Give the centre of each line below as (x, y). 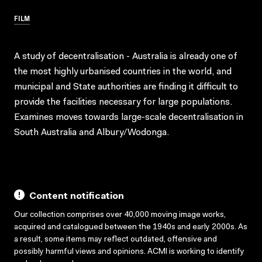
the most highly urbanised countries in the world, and (123, 72)
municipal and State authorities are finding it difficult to (126, 87)
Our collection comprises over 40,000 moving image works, (120, 215)
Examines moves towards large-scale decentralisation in (129, 117)
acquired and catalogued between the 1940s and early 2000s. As (131, 227)
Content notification (77, 196)
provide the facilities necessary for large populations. (123, 102)
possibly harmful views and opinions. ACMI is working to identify (129, 252)
